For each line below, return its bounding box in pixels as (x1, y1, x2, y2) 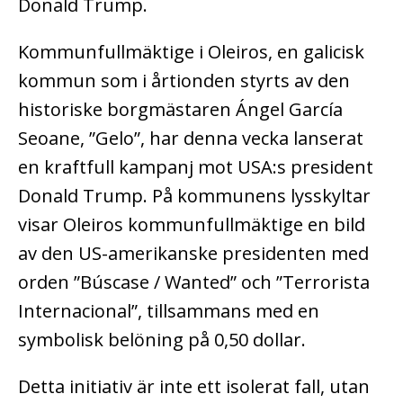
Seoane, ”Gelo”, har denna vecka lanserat (18, 126, 363, 151)
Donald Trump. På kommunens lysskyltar (18, 184, 371, 209)
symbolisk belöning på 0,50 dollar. (18, 327, 306, 353)
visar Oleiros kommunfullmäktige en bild (18, 212, 365, 237)
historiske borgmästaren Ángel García (18, 97, 343, 122)
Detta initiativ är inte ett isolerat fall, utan (18, 374, 370, 399)
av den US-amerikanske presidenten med (18, 241, 369, 266)
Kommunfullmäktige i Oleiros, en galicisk (18, 40, 364, 65)
